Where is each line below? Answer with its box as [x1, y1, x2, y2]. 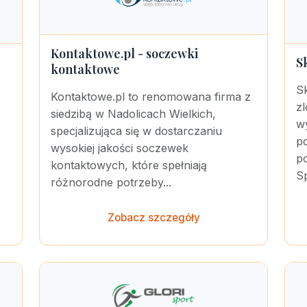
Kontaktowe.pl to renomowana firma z [51, 90, 251, 103]
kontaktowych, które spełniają [51, 158, 207, 172]
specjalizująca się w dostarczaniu [51, 124, 222, 138]
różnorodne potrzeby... [51, 175, 171, 189]
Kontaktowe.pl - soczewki [51, 45, 198, 62]
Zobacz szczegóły [107, 211, 200, 224]
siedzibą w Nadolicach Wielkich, [51, 107, 216, 121]
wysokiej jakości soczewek [51, 141, 188, 155]
